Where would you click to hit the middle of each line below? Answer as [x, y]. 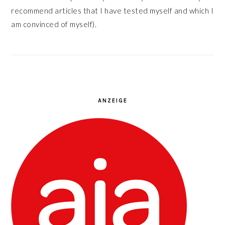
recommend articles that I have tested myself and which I [113, 10]
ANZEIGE [113, 100]
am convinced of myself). [54, 24]
